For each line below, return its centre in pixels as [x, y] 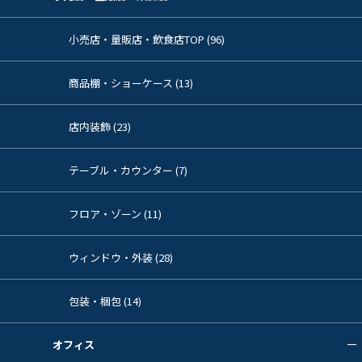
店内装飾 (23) [100, 126]
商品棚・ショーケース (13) [131, 82]
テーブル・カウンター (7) [128, 170]
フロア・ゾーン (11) [115, 213]
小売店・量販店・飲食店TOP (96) [147, 39]
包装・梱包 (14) [105, 301]
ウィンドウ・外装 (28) [121, 257]
